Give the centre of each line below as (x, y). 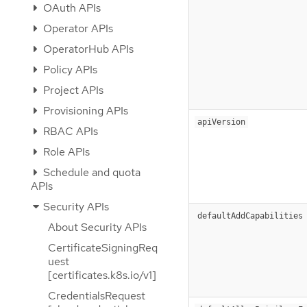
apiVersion (221, 122)
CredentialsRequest (97, 296)
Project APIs (72, 90)
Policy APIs (69, 70)
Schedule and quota (90, 172)
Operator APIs (77, 28)
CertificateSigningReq (103, 248)
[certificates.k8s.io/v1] (102, 275)
